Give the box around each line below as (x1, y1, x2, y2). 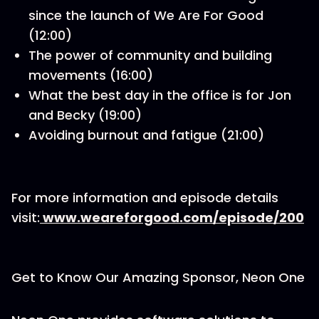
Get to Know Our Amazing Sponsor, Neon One (11, 268, 305, 286)
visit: (11, 209, 40, 226)
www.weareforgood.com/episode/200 (43, 209, 304, 226)
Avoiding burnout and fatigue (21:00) (28, 126, 264, 144)
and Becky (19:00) (28, 106, 142, 124)
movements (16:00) (28, 66, 153, 84)
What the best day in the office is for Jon (28, 86, 291, 104)
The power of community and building (28, 46, 272, 64)
